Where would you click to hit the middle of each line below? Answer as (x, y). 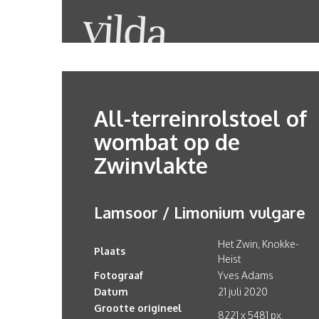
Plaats (110, 251)
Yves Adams (246, 275)
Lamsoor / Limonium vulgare (200, 212)
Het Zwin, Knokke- (258, 244)
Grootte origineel (138, 308)
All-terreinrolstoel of (200, 118)
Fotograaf (119, 275)
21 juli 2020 (243, 292)
